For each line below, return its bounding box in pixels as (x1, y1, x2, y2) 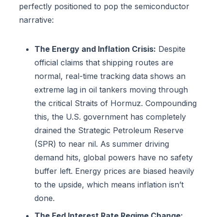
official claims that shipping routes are (34, 58, 173, 68)
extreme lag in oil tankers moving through (34, 85, 188, 95)
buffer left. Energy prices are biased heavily (34, 166, 194, 176)
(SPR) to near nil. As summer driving (34, 139, 169, 149)
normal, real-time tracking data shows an (34, 71, 186, 81)
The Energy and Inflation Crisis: (34, 44, 156, 54)
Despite (156, 44, 186, 54)
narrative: (19, 15, 54, 25)
